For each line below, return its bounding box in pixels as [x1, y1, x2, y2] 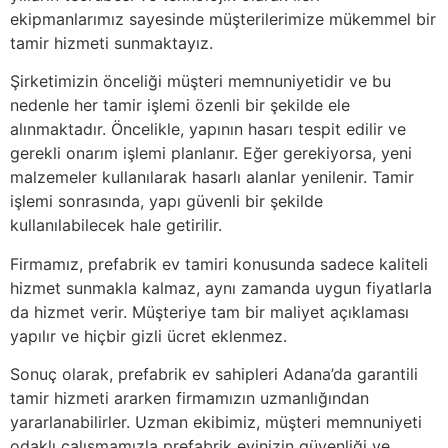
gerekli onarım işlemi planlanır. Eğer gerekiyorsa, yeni [10, 143, 412, 164]
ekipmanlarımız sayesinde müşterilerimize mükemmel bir [10, 8, 436, 29]
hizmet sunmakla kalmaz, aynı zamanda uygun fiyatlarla [10, 277, 432, 298]
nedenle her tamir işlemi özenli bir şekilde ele [10, 95, 350, 116]
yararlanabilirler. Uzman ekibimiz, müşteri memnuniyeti [10, 411, 422, 432]
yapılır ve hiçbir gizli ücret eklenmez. [10, 325, 287, 346]
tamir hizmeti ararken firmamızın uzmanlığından [10, 387, 369, 408]
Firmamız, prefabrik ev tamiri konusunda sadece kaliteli [10, 253, 428, 274]
